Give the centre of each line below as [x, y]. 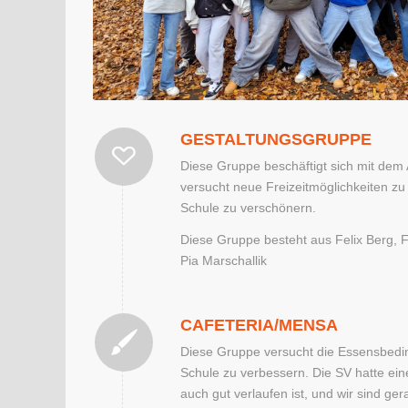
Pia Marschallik [224, 261]
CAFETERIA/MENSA [259, 325]
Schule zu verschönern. [248, 208]
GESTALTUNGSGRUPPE [276, 140]
